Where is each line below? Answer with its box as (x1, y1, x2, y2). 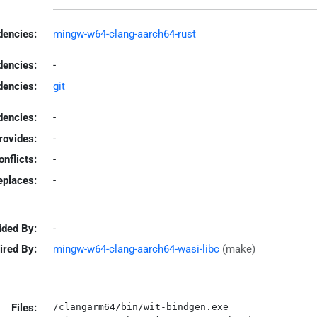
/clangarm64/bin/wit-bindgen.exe (52, 301, 229, 312)
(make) (221, 243, 255, 255)
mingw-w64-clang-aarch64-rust (52, 27, 196, 40)
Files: (11, 301, 37, 314)
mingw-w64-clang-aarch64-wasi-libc (52, 243, 219, 255)
